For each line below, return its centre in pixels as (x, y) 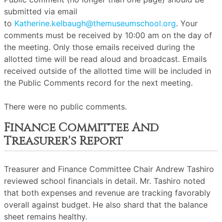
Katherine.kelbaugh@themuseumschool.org (95, 23)
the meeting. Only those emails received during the (99, 47)
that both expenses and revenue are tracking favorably (107, 193)
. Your (187, 23)
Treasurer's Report (63, 141)
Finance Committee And (81, 128)
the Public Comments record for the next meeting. (98, 83)
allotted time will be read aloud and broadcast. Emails (105, 59)
